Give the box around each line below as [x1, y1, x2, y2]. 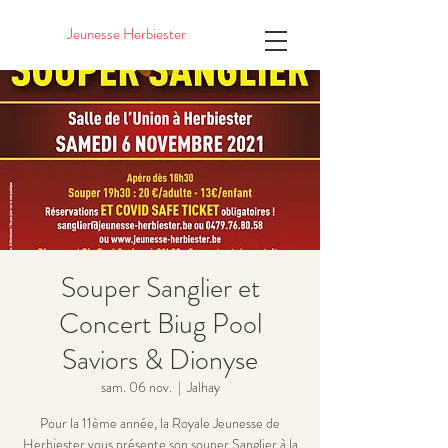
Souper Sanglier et [60, 268, 260, 308]
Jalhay [186, 377, 220, 397]
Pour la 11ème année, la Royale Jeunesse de [40, 413, 280, 433]
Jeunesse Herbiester [67, 23, 186, 45]
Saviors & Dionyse [62, 340, 258, 380]
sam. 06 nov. [100, 377, 172, 397]
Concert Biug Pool [58, 304, 262, 344]
